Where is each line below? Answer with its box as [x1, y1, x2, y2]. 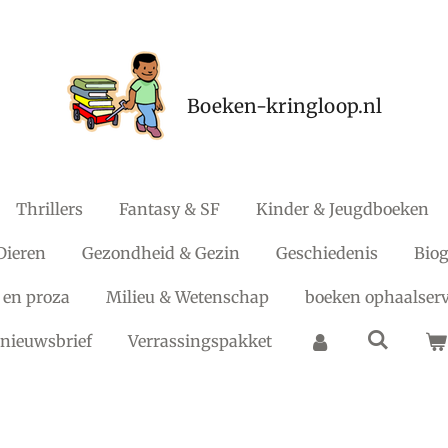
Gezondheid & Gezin [82, 243, 240, 263]
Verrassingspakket [128, 331, 273, 351]
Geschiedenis [276, 243, 378, 263]
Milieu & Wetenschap [106, 287, 269, 307]
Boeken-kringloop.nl [186, 94, 382, 118]
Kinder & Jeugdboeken [256, 199, 430, 219]
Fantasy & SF [119, 199, 221, 219]
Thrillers [16, 199, 84, 219]
